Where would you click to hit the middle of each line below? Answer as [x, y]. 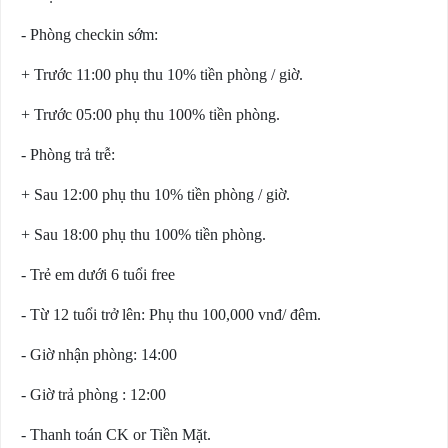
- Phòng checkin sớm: [89, 35]
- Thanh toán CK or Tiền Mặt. [116, 435]
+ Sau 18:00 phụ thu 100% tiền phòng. [143, 235]
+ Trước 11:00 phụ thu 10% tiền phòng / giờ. [162, 75]
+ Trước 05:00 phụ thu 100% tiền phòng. [150, 115]
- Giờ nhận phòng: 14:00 [99, 355]
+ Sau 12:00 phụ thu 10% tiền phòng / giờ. [155, 195]
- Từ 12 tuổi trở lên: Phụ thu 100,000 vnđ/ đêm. [171, 315]
